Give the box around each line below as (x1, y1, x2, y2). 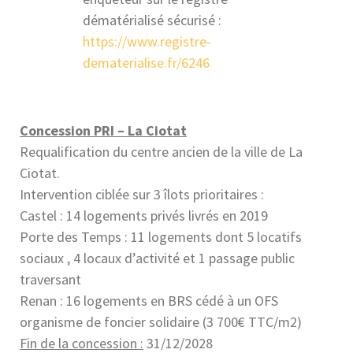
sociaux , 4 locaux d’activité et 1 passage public (20, 249, 295, 268)
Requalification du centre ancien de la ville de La (20, 143, 303, 162)
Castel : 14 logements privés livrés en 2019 (20, 206, 268, 225)
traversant (20, 270, 81, 289)
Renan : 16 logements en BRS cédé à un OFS (20, 292, 278, 310)
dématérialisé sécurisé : (83, 10, 221, 29)
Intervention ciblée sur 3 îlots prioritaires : (20, 185, 264, 204)
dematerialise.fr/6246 (83, 53, 213, 72)
